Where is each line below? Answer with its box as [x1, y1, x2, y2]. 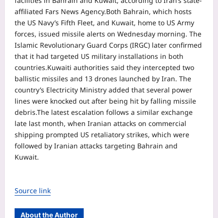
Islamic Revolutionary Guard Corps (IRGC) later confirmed [15, 40, 202, 50]
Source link [15, 186, 51, 196]
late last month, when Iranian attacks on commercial [15, 119, 186, 128]
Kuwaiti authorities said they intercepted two [47, 63, 194, 73]
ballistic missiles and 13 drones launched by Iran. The [15, 74, 191, 84]
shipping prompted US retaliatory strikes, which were [15, 130, 189, 140]
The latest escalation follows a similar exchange [37, 108, 193, 117]
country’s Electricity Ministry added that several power [15, 85, 192, 95]
